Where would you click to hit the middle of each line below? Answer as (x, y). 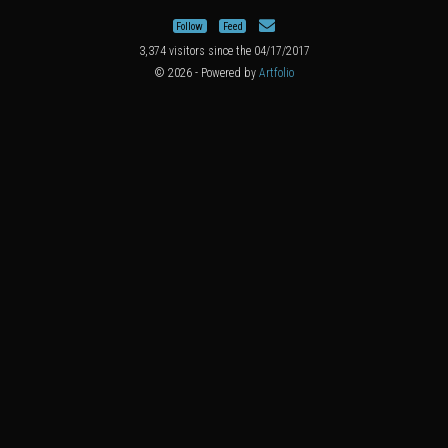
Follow (190, 26)
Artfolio (276, 73)
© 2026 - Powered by (206, 73)
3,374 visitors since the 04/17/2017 (224, 50)
